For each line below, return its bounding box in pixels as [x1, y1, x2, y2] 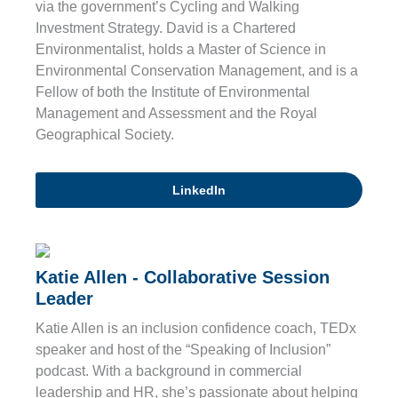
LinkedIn [172, 183, 226, 198]
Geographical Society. [36, 127, 174, 143]
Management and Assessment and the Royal [36, 106, 317, 122]
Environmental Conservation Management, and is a [36, 63, 358, 79]
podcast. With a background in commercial [36, 363, 302, 379]
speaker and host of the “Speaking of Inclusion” [36, 342, 330, 358]
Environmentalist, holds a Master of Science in [36, 42, 326, 58]
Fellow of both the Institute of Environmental [36, 84, 310, 100]
